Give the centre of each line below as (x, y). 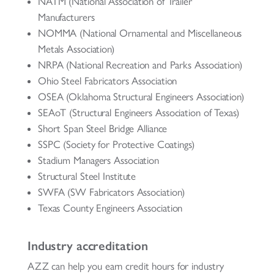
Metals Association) (76, 49)
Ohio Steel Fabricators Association (107, 80)
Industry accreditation (87, 245)
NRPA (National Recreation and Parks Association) (140, 65)
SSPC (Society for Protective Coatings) (116, 144)
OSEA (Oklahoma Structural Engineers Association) (141, 96)
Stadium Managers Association (98, 160)
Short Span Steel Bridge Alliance (102, 128)
